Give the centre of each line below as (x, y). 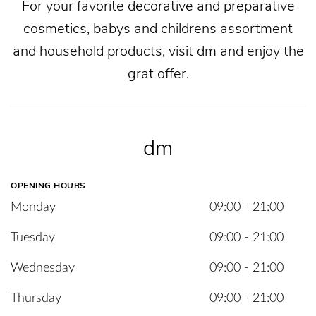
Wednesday (43, 268)
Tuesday (33, 238)
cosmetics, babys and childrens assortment (158, 29)
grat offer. (158, 74)
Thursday (36, 298)
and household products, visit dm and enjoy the (158, 51)
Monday (33, 207)
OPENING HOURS (48, 186)
